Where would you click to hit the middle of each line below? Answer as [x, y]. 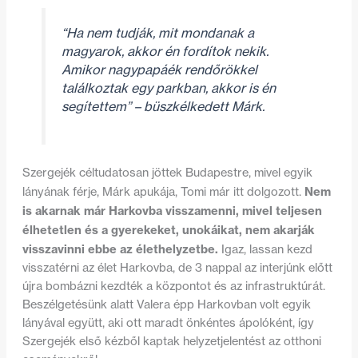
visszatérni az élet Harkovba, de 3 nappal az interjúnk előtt [177, 268]
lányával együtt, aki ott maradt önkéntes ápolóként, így [168, 323]
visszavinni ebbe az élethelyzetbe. [120, 249]
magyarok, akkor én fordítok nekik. [165, 52]
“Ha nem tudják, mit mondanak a [157, 33]
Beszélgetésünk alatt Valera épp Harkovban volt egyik [166, 305]
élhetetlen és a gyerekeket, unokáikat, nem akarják [168, 230]
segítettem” [96, 107]
